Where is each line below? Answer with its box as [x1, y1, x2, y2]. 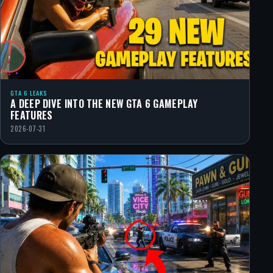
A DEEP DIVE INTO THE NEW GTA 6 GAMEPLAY [10, 96, 198, 111]
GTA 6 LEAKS [10, 87, 47, 97]
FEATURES [10, 107, 53, 122]
